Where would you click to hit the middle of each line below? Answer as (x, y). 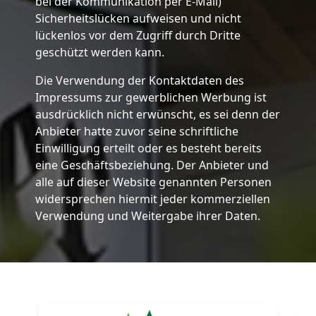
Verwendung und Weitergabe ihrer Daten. (147, 215)
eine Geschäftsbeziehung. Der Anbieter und (152, 165)
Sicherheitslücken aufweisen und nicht (138, 18)
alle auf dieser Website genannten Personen (153, 182)
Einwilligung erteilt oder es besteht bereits (148, 148)
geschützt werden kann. (99, 52)
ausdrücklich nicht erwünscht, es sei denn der (157, 114)
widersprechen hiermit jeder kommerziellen (152, 199)
